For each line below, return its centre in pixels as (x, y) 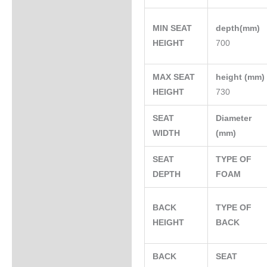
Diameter (234, 119)
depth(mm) (239, 29)
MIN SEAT (173, 29)
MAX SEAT (174, 77)
